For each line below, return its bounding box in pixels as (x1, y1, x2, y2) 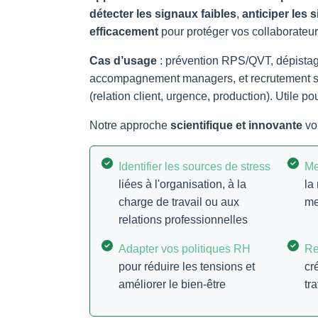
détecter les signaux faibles (89, 7, 236, 20)
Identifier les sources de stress (119, 160, 270, 172)
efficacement (89, 25, 158, 38)
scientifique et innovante (170, 119, 302, 131)
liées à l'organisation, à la (119, 177, 246, 190)
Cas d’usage (89, 54, 157, 67)
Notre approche (89, 119, 170, 131)
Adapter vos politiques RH (119, 242, 251, 255)
